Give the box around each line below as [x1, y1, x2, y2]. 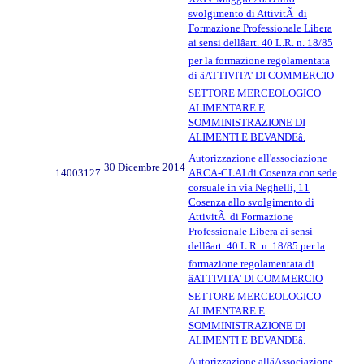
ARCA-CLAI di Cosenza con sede [188, 166, 337, 179]
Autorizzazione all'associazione [188, 151, 327, 164]
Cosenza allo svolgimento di [188, 195, 314, 208]
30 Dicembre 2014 [104, 160, 185, 173]
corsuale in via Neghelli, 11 [188, 180, 310, 193]
